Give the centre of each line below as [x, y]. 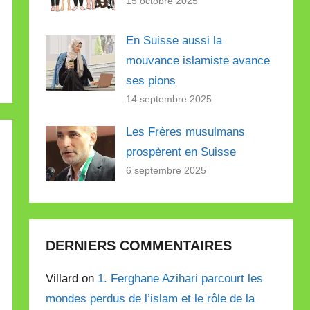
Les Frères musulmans [186, 131]
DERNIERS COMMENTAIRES [139, 245]
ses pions [151, 81]
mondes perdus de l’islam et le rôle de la [151, 299]
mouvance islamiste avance [198, 61]
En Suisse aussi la [174, 41]
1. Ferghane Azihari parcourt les [181, 279]
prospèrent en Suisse [181, 152]
